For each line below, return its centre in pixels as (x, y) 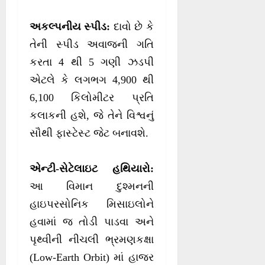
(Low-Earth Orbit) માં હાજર (92, 258)
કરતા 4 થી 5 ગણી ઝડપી (92, 62)
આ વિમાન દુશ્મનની (92, 187)
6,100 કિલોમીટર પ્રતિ (92, 98)
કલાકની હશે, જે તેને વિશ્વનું (92, 116)
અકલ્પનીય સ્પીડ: (70, 27)
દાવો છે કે (132, 27)
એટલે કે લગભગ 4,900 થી (92, 80)
